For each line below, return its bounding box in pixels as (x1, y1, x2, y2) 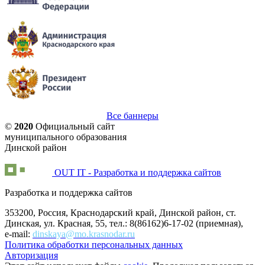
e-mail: (5, 229, 33, 240)
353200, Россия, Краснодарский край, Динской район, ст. (5, 208, 236, 218)
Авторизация (5, 250, 58, 261)
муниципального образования (5, 132, 127, 143)
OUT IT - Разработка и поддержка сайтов (54, 167, 221, 178)
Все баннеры (106, 111, 159, 121)
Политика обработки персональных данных (5, 240, 183, 250)
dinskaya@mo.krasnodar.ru (33, 229, 135, 240)
